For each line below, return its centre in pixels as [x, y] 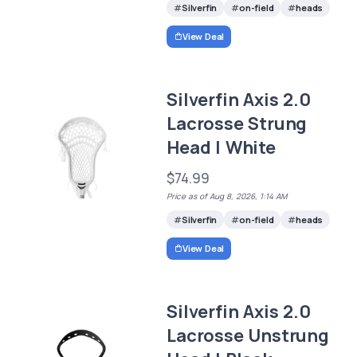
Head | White [221, 148]
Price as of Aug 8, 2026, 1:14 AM [227, 196]
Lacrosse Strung [237, 124]
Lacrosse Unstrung [248, 336]
